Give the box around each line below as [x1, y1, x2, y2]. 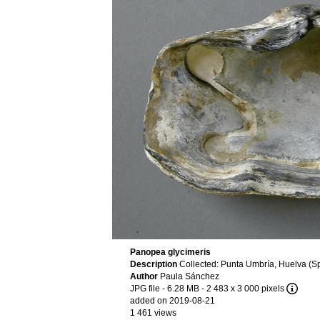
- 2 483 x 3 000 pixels [201, 284, 284, 294]
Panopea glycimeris [129, 247, 211, 257]
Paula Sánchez [159, 271, 219, 281]
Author [129, 271, 160, 281]
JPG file [129, 284, 160, 294]
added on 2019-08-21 [129, 296, 215, 306]
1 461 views [129, 308, 176, 318]
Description [129, 259, 179, 269]
